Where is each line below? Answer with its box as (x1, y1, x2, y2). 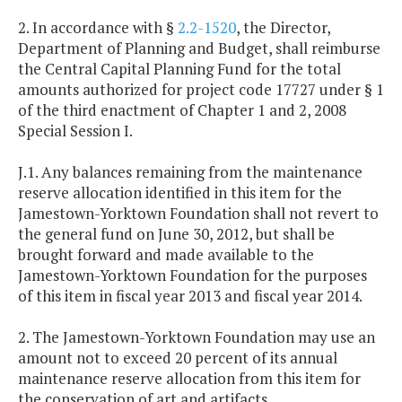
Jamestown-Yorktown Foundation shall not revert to (18, 203, 379, 224)
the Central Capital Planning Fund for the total (18, 58, 341, 80)
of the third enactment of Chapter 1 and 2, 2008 (18, 100, 346, 121)
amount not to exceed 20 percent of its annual (18, 347, 337, 369)
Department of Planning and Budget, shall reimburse (18, 38, 380, 59)
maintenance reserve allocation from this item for (18, 368, 361, 389)
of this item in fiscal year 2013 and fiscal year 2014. (18, 285, 363, 307)
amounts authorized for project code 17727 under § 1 (18, 79, 384, 100)
